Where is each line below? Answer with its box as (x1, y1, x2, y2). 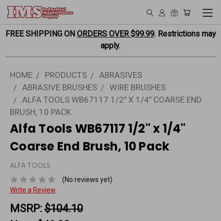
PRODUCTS (45, 70, 87, 80)
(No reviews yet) (62, 175, 112, 184)
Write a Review (10, 185, 56, 194)
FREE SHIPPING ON (5, 29, 77, 38)
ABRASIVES (99, 70, 142, 80)
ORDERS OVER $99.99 (76, 29, 154, 38)
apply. (101, 41, 120, 50)
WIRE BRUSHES (110, 82, 166, 92)
